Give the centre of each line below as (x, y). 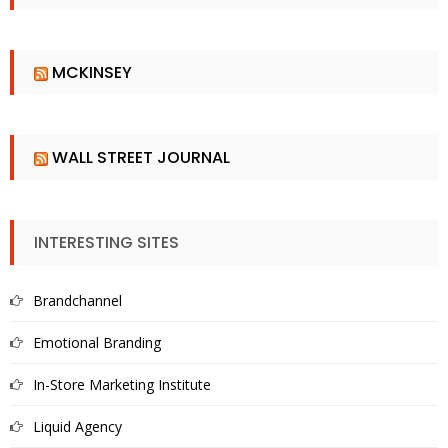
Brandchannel (77, 301)
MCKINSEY (92, 73)
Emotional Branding (97, 343)
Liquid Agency (77, 427)
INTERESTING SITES (106, 243)
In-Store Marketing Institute (122, 385)
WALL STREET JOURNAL (141, 158)
